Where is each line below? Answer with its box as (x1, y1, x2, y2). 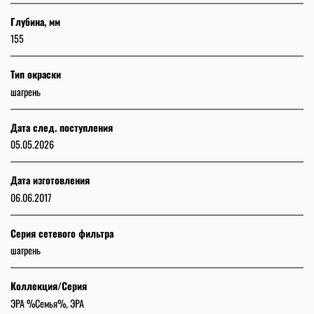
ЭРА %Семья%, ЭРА (11, 295, 84, 310)
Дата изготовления (11, 172, 90, 188)
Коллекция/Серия (11, 278, 87, 294)
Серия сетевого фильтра (11, 225, 114, 240)
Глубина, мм (11, 13, 60, 29)
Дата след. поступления (11, 119, 113, 135)
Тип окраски (11, 67, 61, 82)
